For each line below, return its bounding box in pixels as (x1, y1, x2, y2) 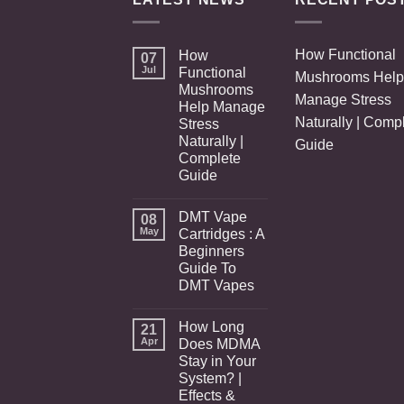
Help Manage (179, 98, 265, 115)
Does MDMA (179, 335, 260, 352)
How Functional (295, 46, 396, 62)
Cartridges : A (179, 225, 264, 242)
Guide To (179, 260, 236, 276)
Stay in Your (179, 353, 256, 369)
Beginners (179, 243, 244, 259)
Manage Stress (295, 91, 391, 107)
